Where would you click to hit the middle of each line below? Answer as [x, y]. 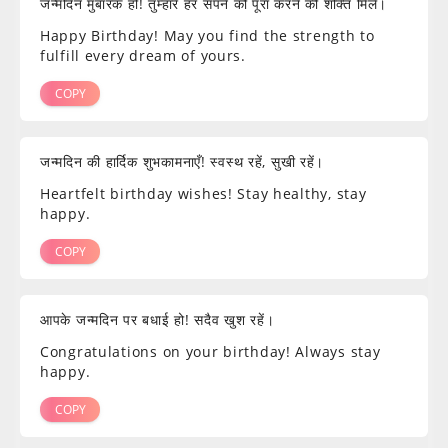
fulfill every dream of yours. [143, 56]
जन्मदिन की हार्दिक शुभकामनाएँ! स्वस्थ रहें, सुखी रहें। [182, 162]
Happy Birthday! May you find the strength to [207, 36]
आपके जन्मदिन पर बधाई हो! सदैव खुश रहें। [157, 320]
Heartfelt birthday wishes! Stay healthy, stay [203, 194]
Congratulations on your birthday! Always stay [210, 352]
